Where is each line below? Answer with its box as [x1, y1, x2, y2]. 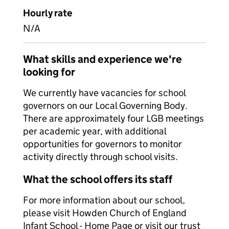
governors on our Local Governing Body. [23, 100, 188, 111]
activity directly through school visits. [23, 151, 178, 163]
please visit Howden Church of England [23, 207, 187, 219]
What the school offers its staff [23, 173, 172, 186]
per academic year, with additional [23, 125, 166, 137]
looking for [23, 65, 75, 79]
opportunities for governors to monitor [23, 138, 182, 150]
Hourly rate [23, 7, 72, 19]
